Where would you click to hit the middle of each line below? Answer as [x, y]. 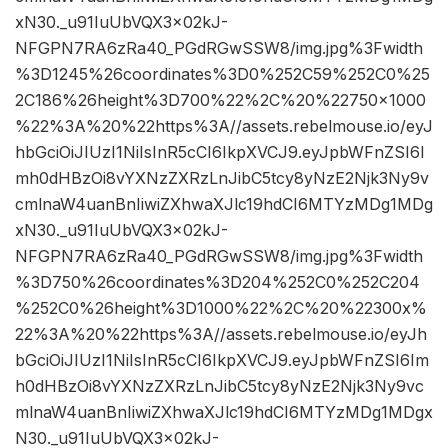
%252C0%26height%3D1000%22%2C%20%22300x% [221, 308]
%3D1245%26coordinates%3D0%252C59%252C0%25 [222, 74]
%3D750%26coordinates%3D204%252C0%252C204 [217, 282]
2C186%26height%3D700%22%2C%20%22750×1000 [220, 100]
